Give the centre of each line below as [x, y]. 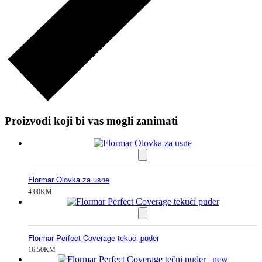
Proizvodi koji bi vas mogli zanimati [91, 120]
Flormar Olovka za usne [69, 180]
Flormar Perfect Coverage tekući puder [94, 237]
